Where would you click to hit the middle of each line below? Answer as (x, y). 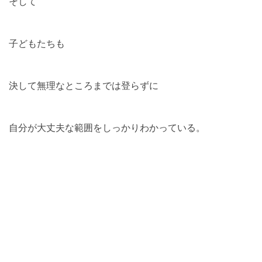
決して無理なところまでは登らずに (84, 85)
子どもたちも (37, 43)
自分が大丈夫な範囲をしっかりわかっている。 (107, 127)
